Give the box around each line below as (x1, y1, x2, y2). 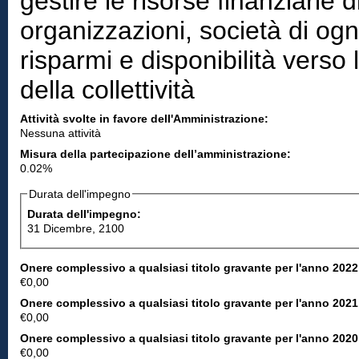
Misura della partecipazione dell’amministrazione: (20, 147, 294, 160)
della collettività (20, 75, 195, 104)
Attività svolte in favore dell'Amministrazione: (20, 112, 272, 125)
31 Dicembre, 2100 (27, 222, 124, 235)
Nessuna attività (20, 127, 101, 139)
